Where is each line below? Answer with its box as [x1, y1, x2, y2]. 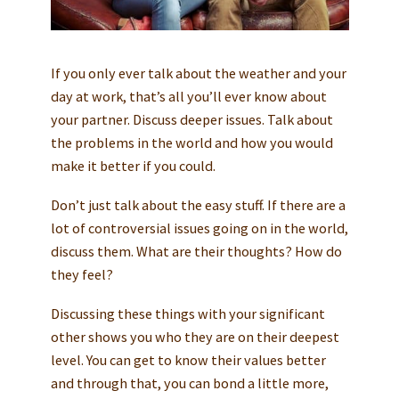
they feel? [50, 265, 113, 284]
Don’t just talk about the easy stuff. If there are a [50, 196, 346, 215]
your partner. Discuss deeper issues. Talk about [50, 110, 333, 129]
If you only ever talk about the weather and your [50, 64, 346, 83]
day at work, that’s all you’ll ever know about [50, 87, 327, 106]
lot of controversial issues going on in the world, [50, 219, 348, 238]
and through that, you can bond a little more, [50, 374, 329, 393]
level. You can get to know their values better [50, 351, 326, 370]
